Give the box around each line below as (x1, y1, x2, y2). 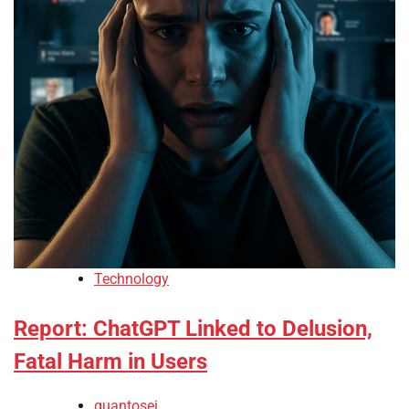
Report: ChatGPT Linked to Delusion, (14, 315, 372, 341)
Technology (94, 269, 169, 288)
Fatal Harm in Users (14, 348, 207, 374)
